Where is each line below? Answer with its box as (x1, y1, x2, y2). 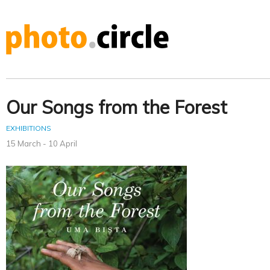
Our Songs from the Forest (6, 96, 227, 119)
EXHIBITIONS (6, 124, 51, 133)
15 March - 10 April (6, 139, 77, 149)
